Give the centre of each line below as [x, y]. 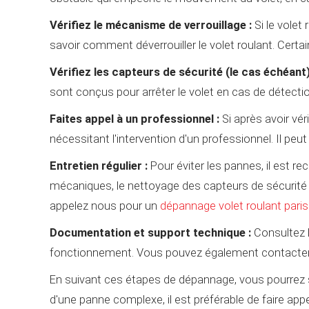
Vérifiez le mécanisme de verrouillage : [151, 25]
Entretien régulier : [99, 166]
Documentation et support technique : [150, 232]
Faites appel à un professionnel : [134, 119]
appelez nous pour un [105, 206]
